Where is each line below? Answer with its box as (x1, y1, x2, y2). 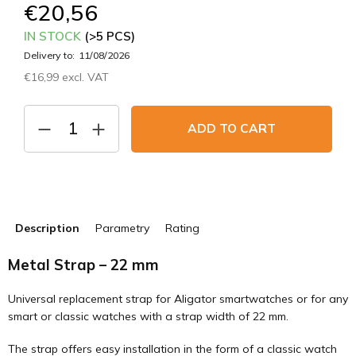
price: (23, 107, 50, 122)
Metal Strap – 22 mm (8, 255, 159, 274)
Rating (165, 221, 199, 235)
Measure (23, 92, 68, 106)
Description (15, 221, 79, 235)
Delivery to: (24, 49, 75, 61)
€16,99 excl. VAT (24, 70, 109, 84)
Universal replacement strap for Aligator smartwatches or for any (8, 292, 348, 306)
